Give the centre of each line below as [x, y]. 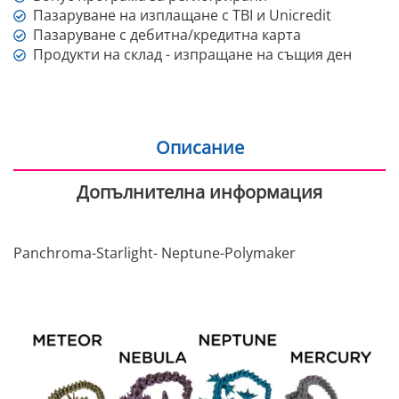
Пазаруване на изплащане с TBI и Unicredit [183, 16]
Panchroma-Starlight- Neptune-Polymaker [155, 253]
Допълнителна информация [199, 192]
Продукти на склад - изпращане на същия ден [193, 55]
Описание [199, 148]
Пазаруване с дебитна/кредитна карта [167, 35]
